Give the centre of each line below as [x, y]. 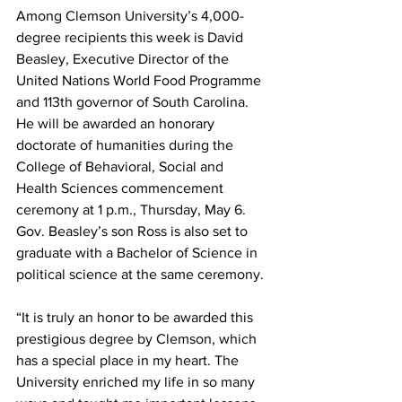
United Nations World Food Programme [140, 80]
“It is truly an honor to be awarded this [136, 317]
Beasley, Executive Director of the [124, 59]
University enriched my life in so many [137, 382]
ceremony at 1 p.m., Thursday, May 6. [133, 210]
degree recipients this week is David [131, 37]
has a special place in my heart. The [129, 360]
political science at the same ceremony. [140, 274]
